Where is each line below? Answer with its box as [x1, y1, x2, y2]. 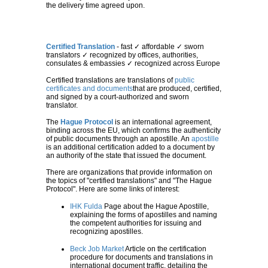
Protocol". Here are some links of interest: [46, 185, 179, 194]
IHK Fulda [70, 202, 102, 211]
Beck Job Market [70, 245, 124, 254]
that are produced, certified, [133, 84, 221, 93]
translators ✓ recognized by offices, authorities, [46, 51, 198, 60]
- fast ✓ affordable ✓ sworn [115, 42, 204, 51]
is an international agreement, [113, 118, 212, 127]
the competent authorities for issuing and [70, 219, 202, 228]
